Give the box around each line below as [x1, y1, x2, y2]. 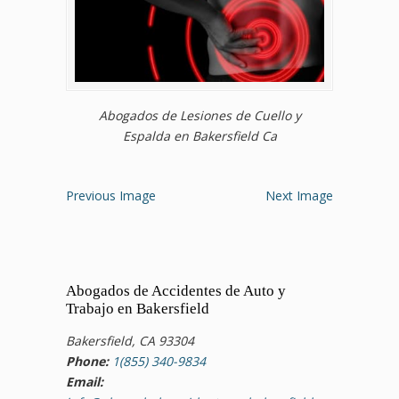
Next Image [265, 187, 333, 204]
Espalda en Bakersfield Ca [122, 127, 277, 144]
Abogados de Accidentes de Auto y [66, 282, 286, 299]
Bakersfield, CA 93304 [66, 332, 194, 349]
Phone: [66, 353, 109, 370]
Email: [66, 373, 103, 390]
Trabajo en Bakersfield [66, 300, 209, 317]
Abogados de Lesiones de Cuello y [98, 107, 301, 124]
